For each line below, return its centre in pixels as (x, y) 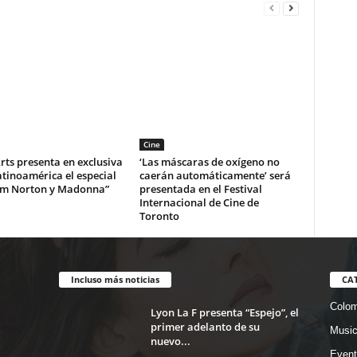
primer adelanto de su (205, 327)
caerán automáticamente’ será (215, 176)
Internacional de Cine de (199, 203)
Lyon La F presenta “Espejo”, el (224, 313)
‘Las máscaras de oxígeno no (209, 162)
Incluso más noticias (115, 280)
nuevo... (170, 341)
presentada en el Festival (200, 189)
